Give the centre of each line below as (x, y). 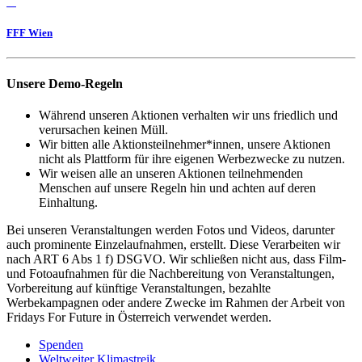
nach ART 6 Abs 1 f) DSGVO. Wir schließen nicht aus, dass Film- (176, 259)
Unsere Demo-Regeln (65, 83)
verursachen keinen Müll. (103, 129)
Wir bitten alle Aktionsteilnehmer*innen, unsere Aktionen (185, 144)
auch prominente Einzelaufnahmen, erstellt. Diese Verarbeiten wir (173, 244)
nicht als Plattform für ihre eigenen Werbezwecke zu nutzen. (192, 158)
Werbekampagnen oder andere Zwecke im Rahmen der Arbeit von (176, 302)
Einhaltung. (68, 202)
